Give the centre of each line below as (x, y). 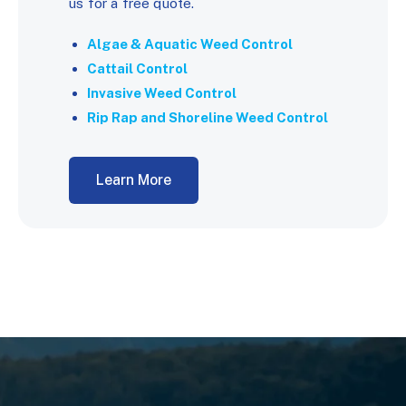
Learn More (134, 179)
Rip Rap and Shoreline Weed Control (208, 117)
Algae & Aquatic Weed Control (190, 43)
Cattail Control (138, 68)
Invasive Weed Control (162, 92)
